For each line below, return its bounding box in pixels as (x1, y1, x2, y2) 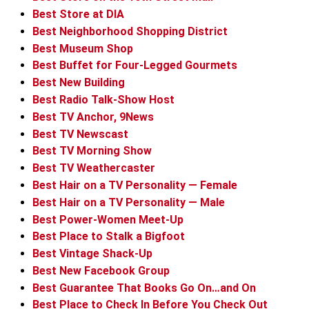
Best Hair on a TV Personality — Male (32, 195, 225, 209)
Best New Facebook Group (32, 263, 170, 277)
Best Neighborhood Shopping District (32, 24, 228, 38)
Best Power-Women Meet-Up (32, 212, 183, 226)
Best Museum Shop (32, 41, 133, 55)
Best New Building (32, 76, 125, 90)
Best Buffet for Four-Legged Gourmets (32, 59, 237, 72)
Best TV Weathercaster (32, 161, 155, 175)
